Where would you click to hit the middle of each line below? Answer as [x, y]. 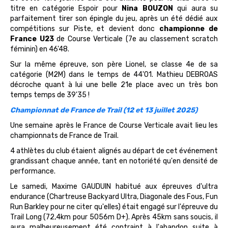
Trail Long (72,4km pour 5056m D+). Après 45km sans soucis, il [114, 217]
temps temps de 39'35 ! [50, 95]
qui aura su [195, 8]
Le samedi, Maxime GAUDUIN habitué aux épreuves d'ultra [114, 186]
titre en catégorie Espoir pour [66, 8]
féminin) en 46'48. [40, 49]
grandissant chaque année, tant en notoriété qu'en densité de [114, 161]
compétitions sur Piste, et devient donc [85, 28]
